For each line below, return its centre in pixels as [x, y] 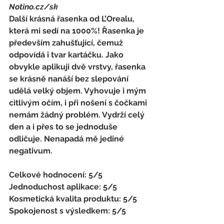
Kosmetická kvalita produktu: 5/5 [74, 198]
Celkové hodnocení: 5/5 [57, 174]
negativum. [32, 150]
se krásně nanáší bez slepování [70, 78]
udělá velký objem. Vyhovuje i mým [78, 90]
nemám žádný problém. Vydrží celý [78, 114]
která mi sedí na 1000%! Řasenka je [77, 30]
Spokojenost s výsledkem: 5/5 [67, 210]
